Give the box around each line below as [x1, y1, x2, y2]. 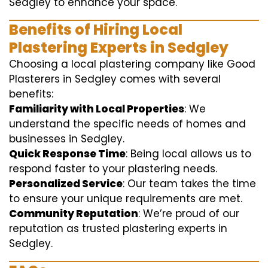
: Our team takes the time [123, 176, 256, 191]
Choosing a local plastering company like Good [9, 57, 255, 71]
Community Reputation [9, 206, 138, 221]
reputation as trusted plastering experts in [9, 221, 227, 236]
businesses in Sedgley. [9, 132, 124, 146]
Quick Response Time [9, 147, 126, 161]
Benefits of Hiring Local [9, 20, 182, 39]
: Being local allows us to [126, 147, 251, 161]
